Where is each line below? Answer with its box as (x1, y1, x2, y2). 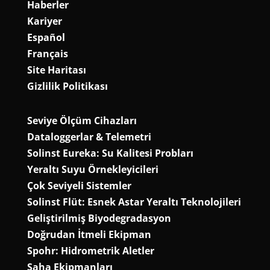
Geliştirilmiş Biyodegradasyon (27, 212, 171, 225)
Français (27, 47, 68, 61)
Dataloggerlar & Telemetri (27, 130, 151, 144)
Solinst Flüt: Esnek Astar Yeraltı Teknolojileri (27, 195, 241, 209)
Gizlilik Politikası (27, 80, 108, 93)
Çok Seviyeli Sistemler (27, 179, 131, 193)
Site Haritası (27, 63, 86, 77)
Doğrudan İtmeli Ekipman (27, 228, 151, 242)
